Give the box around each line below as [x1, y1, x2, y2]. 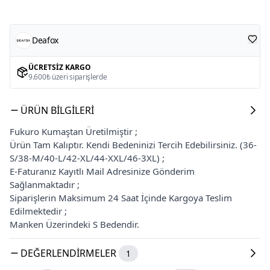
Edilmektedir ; [10, 204, 67, 217]
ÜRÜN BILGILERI [20, 103, 94, 117]
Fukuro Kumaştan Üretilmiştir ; [10, 125, 137, 137]
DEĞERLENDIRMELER [20, 246, 116, 260]
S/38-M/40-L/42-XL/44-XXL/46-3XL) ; [10, 151, 165, 164]
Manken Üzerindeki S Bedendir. [10, 218, 139, 230]
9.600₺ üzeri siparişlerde [28, 71, 107, 82]
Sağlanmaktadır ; [10, 178, 80, 190]
